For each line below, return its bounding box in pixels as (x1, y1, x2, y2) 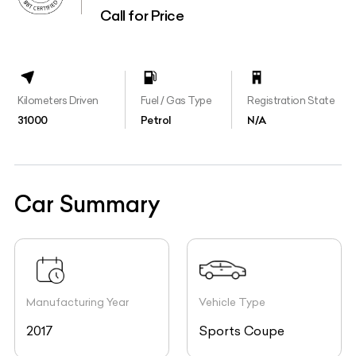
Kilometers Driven (17, 94, 99, 107)
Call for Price (99, 6, 184, 25)
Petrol (140, 113, 172, 127)
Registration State (247, 94, 335, 107)
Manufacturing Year (26, 295, 129, 309)
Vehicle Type (199, 295, 266, 309)
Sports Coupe (199, 323, 285, 339)
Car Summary (14, 189, 161, 218)
